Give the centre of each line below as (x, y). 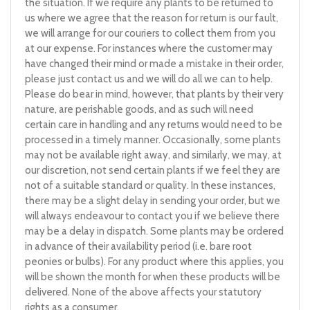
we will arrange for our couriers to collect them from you (150, 33)
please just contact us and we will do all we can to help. (149, 79)
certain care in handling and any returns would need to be (154, 125)
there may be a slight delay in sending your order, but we (153, 201)
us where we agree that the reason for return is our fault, (152, 18)
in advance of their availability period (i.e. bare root (138, 246)
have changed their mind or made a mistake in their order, (154, 64)
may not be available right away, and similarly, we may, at (153, 155)
